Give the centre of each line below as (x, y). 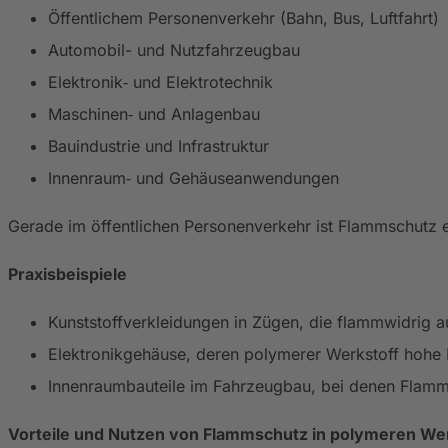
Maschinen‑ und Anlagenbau (154, 113)
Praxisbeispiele (67, 273)
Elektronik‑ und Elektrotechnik (160, 81)
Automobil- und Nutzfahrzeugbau (174, 49)
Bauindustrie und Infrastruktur (158, 145)
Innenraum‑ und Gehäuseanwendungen (193, 177)
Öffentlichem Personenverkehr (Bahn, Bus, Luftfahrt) (243, 17)
